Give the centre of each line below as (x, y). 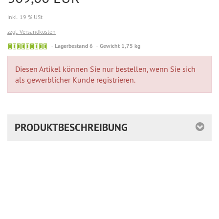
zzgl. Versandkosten (32, 32)
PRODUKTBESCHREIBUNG (71, 127)
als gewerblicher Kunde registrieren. (75, 80)
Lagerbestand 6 (74, 46)
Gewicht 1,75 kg (120, 46)
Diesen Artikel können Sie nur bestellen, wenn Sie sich (105, 69)
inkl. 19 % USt (25, 17)
